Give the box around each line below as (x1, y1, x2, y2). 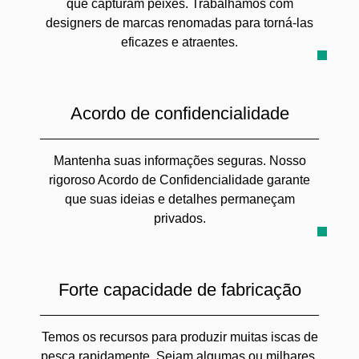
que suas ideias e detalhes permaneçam (64, 192, 295, 206)
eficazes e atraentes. (121, 35, 238, 49)
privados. (153, 212, 206, 225)
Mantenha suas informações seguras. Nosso (53, 154, 306, 167)
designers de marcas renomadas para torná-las (46, 16, 313, 30)
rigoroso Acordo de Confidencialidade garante (49, 173, 310, 187)
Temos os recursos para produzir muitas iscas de (41, 330, 318, 344)
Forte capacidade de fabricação (58, 280, 301, 300)
